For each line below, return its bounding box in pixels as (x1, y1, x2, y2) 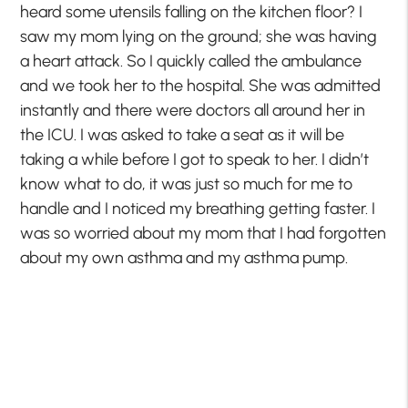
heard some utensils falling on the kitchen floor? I (20, 2, 363, 23)
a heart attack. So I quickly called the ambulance (20, 51, 362, 72)
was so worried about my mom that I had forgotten (20, 223, 387, 244)
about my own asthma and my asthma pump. (20, 248, 349, 269)
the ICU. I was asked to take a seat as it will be (20, 125, 345, 146)
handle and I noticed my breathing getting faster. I (20, 199, 376, 219)
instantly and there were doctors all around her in (20, 100, 366, 121)
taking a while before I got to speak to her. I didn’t (20, 149, 370, 170)
